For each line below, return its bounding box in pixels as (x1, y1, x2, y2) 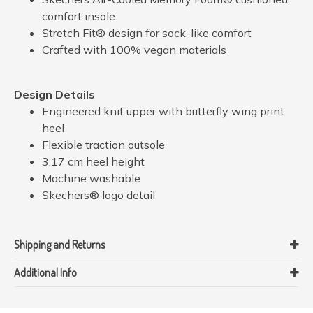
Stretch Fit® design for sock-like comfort (42, 25, 252, 40)
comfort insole (42, 8, 115, 23)
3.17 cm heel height (42, 154, 145, 168)
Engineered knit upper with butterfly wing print (42, 103, 284, 118)
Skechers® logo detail (42, 187, 155, 202)
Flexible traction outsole (42, 137, 165, 152)
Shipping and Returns (14, 237, 105, 252)
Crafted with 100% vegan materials (42, 42, 226, 57)
